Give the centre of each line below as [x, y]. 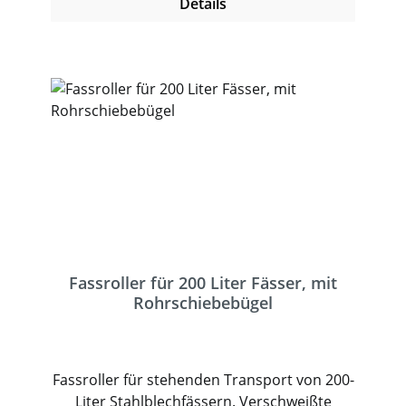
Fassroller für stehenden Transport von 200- [203, 380]
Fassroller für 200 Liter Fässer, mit [203, 283]
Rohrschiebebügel [203, 303]
